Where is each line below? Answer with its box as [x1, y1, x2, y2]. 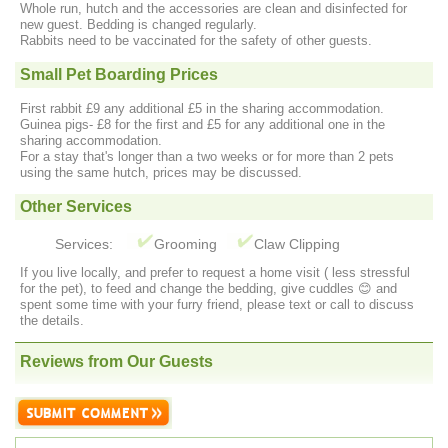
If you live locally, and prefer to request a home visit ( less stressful [20, 265, 410, 281]
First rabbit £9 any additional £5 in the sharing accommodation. [20, 100, 384, 116]
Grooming [154, 236, 217, 253]
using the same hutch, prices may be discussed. [20, 164, 302, 180]
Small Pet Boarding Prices [20, 65, 218, 83]
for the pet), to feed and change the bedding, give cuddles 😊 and [20, 281, 397, 297]
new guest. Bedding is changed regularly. [20, 16, 257, 32]
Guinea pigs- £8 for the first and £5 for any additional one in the [20, 116, 385, 132]
